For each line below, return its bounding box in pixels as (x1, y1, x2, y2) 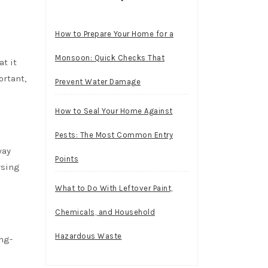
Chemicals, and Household (55, 208, 155, 217)
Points (55, 154, 78, 164)
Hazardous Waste (55, 232, 122, 241)
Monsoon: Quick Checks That (55, 53, 165, 63)
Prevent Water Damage (55, 77, 141, 87)
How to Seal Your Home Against (55, 106, 173, 116)
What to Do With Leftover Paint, (55, 184, 173, 193)
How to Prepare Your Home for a (55, 29, 173, 39)
